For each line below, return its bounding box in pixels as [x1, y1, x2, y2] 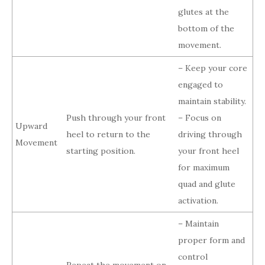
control [178, 251, 208, 263]
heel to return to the [66, 129, 150, 140]
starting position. [66, 146, 135, 157]
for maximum [178, 162, 230, 173]
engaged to [178, 79, 223, 91]
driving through [178, 129, 242, 140]
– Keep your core [178, 63, 247, 74]
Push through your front [66, 112, 166, 124]
